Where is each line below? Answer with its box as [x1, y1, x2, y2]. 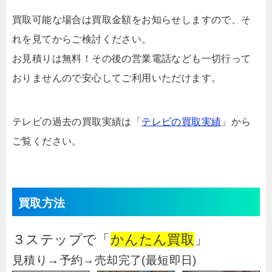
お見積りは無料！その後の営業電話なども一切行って [12, 53, 251, 64]
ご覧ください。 [12, 136, 82, 147]
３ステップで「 [12, 232, 110, 248]
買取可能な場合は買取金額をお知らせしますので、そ [12, 15, 251, 25]
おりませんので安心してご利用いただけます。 [12, 73, 222, 84]
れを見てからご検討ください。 [12, 34, 152, 45]
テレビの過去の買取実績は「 [12, 117, 142, 127]
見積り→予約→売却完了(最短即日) [12, 254, 197, 267]
